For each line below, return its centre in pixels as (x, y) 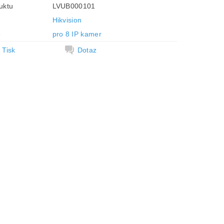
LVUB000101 (74, 6)
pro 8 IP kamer (77, 34)
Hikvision (67, 20)
